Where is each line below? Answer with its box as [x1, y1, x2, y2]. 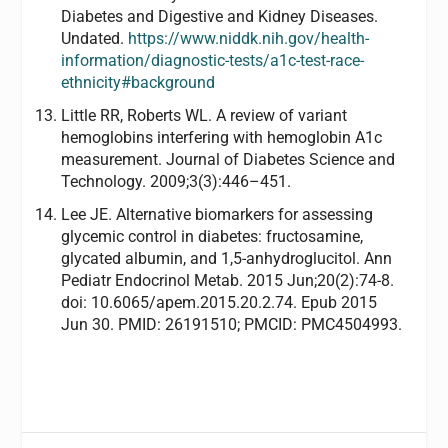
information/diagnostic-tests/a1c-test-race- [60, 50, 364, 70]
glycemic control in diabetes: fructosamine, [60, 227, 363, 247]
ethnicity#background [60, 72, 215, 92]
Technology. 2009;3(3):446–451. [60, 171, 291, 191]
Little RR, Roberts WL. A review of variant [60, 105, 347, 125]
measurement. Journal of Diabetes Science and [60, 149, 395, 169]
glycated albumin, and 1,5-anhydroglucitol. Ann [60, 249, 392, 269]
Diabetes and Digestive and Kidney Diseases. [60, 6, 378, 26]
